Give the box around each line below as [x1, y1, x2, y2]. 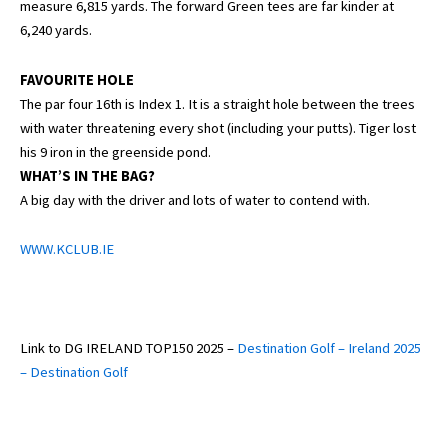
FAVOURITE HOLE [20, 70, 134, 89]
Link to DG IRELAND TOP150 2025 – [20, 339, 237, 358]
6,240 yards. [20, 21, 92, 40]
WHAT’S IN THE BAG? [20, 166, 155, 185]
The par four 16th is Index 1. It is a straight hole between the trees [20, 94, 415, 113]
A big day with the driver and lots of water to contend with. [20, 190, 370, 209]
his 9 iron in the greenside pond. [20, 142, 211, 161]
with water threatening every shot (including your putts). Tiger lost [20, 118, 416, 137]
